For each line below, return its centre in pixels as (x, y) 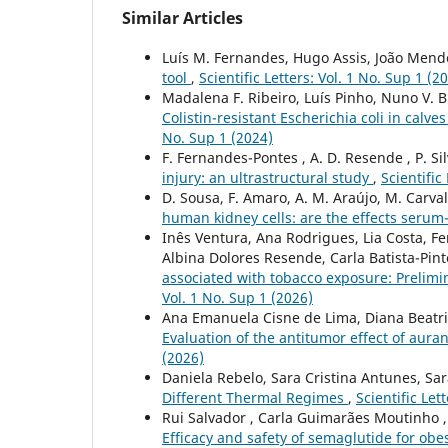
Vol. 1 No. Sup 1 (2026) (237, 298)
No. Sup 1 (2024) (217, 138)
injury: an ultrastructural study (267, 178)
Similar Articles (182, 18)
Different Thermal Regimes (255, 398)
